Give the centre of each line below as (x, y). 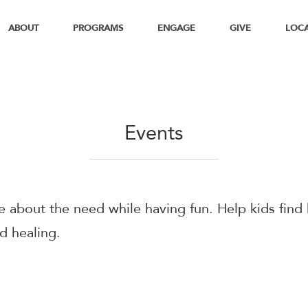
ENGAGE (177, 29)
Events (154, 135)
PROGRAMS (98, 29)
